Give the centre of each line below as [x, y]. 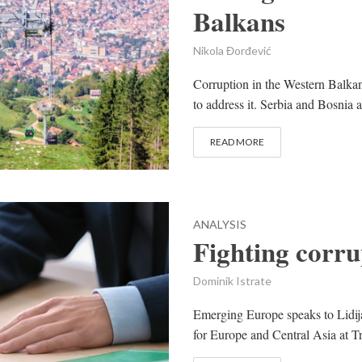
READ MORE [237, 142]
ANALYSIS [220, 225]
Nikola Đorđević [232, 51]
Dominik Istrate [232, 281]
